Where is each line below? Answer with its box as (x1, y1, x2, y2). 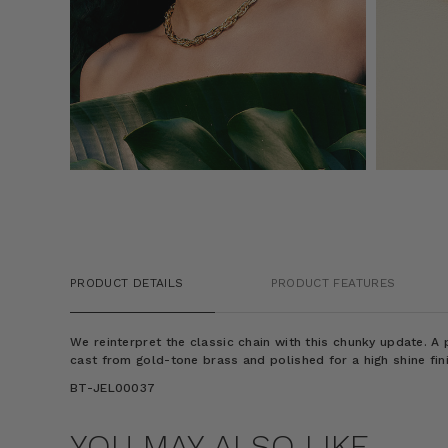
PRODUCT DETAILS (70, 275, 184, 290)
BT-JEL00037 (70, 380, 156, 395)
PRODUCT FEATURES (270, 275, 396, 290)
